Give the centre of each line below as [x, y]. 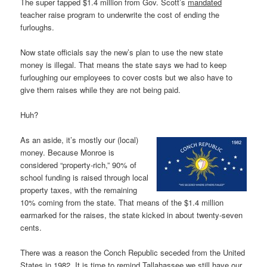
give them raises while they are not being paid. [101, 90]
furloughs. [38, 27]
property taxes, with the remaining [79, 190]
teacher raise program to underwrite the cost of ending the [120, 14]
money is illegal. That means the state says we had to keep [124, 65]
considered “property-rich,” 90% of [79, 165]
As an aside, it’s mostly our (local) [80, 140]
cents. [31, 228]
